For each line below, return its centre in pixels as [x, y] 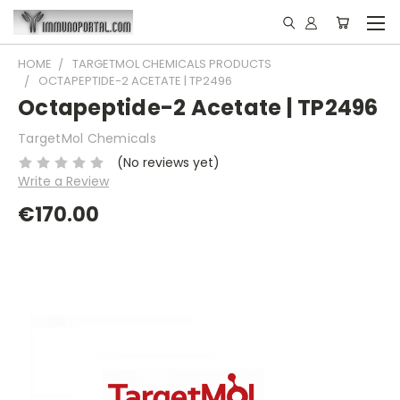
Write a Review [63, 181]
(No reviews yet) [168, 162]
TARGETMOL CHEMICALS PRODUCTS [172, 64]
